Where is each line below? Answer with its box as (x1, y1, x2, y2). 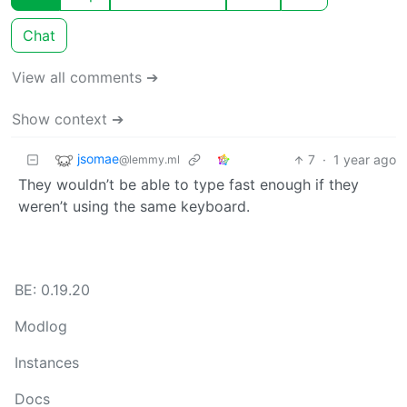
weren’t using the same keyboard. (18, 197, 250, 216)
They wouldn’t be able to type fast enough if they (18, 175, 359, 194)
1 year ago (333, 152, 396, 168)
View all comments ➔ (12, 68, 158, 87)
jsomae (77, 151, 119, 167)
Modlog (15, 317, 67, 336)
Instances (15, 353, 79, 372)
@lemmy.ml (119, 153, 180, 167)
